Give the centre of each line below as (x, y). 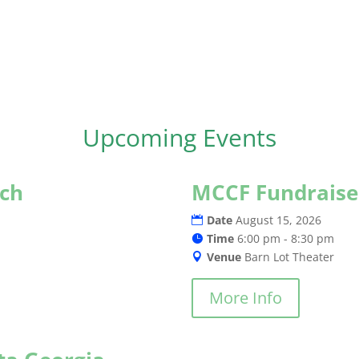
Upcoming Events (179, 137)
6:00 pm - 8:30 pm (286, 239)
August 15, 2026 (278, 220)
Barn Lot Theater (289, 257)
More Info (246, 298)
